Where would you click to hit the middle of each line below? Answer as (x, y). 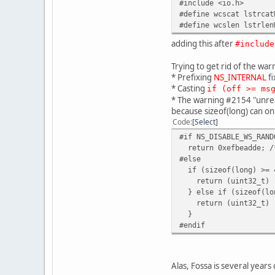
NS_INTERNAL (240, 77)
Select (205, 122)
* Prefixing (192, 77)
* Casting (189, 88)
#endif (192, 225)
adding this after (203, 43)
